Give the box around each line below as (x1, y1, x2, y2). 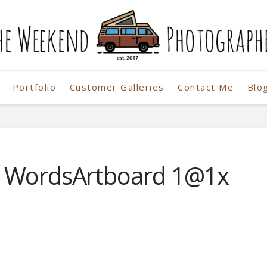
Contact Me (178, 80, 234, 93)
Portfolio (12, 80, 56, 93)
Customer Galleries (69, 80, 164, 93)
